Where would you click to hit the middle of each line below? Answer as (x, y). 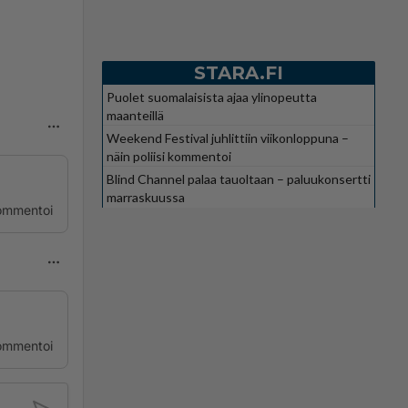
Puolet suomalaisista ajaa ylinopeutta (212, 97)
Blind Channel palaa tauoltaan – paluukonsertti (239, 178)
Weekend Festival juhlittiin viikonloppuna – (228, 138)
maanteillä (135, 115)
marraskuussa (146, 197)
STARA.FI (239, 72)
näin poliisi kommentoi (169, 156)
